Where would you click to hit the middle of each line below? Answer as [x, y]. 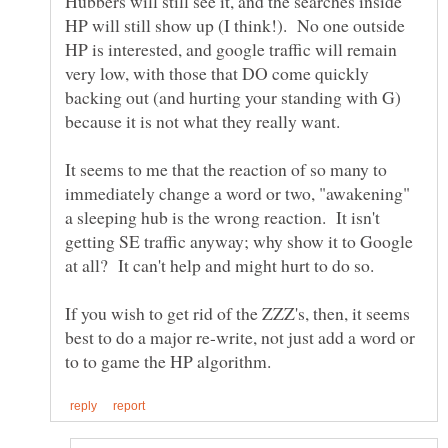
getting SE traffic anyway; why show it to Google [239, 241]
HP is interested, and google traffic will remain [231, 49]
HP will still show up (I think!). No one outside [235, 25]
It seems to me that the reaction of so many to [226, 169]
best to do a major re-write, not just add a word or [240, 337]
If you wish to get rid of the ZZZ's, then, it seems [237, 313]
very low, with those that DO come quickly [217, 73]
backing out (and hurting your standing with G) [233, 97]
